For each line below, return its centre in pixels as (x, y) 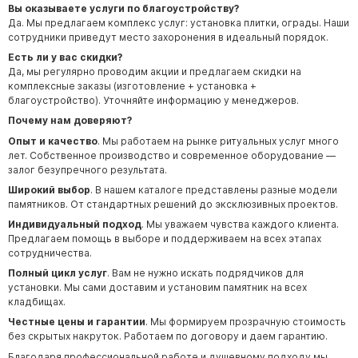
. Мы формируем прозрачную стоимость (246, 322)
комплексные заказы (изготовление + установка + (132, 86)
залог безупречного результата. (88, 169)
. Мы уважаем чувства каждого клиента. (240, 225)
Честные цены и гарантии (77, 322)
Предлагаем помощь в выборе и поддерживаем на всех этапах (165, 239)
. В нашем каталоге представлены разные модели (214, 189)
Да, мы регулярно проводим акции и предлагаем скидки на (155, 72)
